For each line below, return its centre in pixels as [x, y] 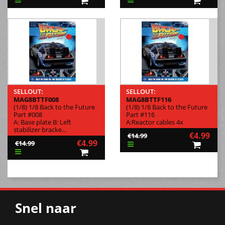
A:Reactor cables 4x [155, 122]
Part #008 [28, 114]
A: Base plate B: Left [42, 122]
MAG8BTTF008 [36, 99]
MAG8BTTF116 [149, 99]
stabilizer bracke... [40, 129]
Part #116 [140, 114]
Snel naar [46, 208]
